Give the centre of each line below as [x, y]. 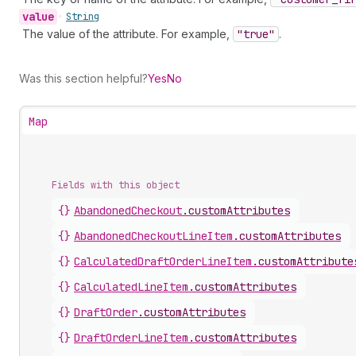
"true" [256, 34]
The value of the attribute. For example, [128, 34]
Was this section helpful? [83, 78]
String [83, 17]
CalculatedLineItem [131, 287]
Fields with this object [116, 185]
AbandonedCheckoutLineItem [153, 236]
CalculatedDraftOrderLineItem [163, 261]
